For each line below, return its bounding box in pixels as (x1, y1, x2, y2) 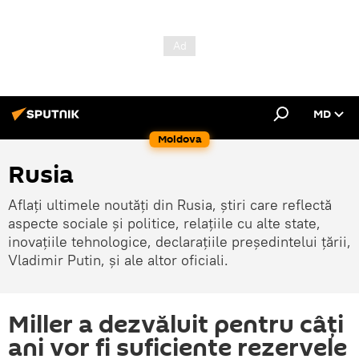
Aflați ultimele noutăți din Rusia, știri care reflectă (8, 196, 332, 214)
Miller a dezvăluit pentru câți (8, 308, 344, 342)
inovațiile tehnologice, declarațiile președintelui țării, (8, 232, 351, 251)
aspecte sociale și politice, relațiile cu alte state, (8, 214, 321, 232)
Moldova (157, 131, 202, 147)
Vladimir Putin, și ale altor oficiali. (8, 251, 228, 269)
